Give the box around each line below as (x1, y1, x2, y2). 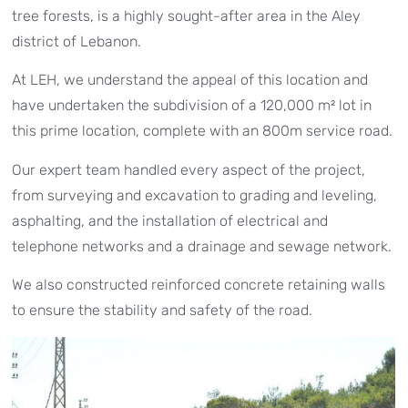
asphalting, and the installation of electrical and (12, 211, 329, 229)
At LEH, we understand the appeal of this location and (12, 71, 369, 89)
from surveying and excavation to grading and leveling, (12, 186, 378, 204)
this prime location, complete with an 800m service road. (12, 122, 393, 140)
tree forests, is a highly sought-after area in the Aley (12, 7, 362, 25)
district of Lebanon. (12, 33, 142, 51)
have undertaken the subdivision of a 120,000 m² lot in (12, 97, 372, 115)
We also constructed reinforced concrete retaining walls (12, 276, 386, 294)
